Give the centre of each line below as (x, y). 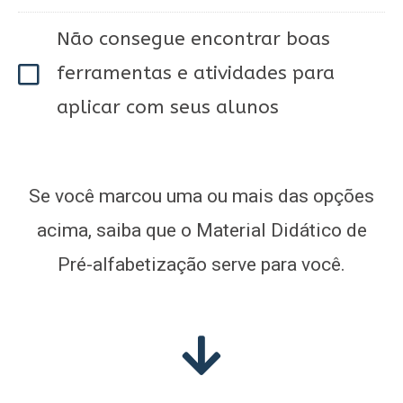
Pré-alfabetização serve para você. (201, 265)
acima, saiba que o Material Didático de (201, 231)
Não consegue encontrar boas (193, 40)
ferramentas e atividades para (195, 74)
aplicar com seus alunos (167, 108)
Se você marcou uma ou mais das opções (201, 197)
